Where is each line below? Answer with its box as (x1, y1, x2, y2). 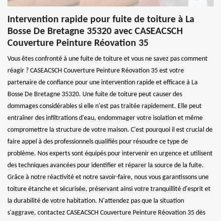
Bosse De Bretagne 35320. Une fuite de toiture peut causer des (7, 90, 182, 98)
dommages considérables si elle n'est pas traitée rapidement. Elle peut (7, 102, 202, 110)
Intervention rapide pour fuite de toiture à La (7, 14, 194, 25)
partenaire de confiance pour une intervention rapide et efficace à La (7, 78, 198, 86)
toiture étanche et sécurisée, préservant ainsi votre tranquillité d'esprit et (7, 185, 211, 193)
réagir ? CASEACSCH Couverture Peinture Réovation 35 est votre (7, 67, 184, 74)
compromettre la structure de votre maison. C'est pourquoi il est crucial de (7, 126, 213, 134)
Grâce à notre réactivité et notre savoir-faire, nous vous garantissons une (7, 173, 209, 181)
